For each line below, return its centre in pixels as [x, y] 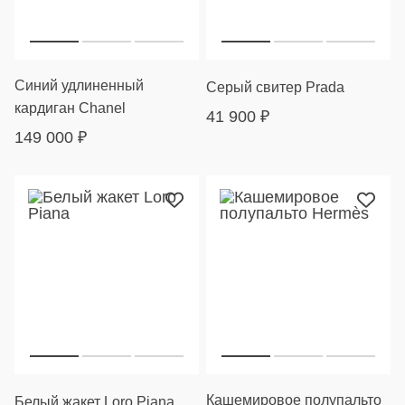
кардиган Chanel [70, 108]
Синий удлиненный [79, 85]
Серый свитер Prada [275, 87]
